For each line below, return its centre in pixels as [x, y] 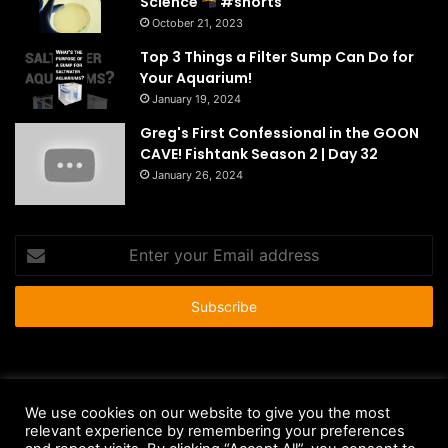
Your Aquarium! [196, 77]
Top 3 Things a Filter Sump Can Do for [277, 56]
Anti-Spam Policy [99, 430]
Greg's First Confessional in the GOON [279, 132]
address [39, 307]
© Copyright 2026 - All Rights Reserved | [158, 398]
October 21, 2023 [197, 22]
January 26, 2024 [197, 174]
